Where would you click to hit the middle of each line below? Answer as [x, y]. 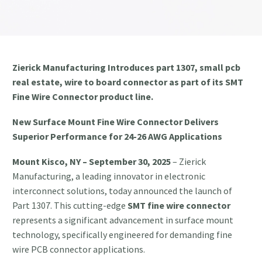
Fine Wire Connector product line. [83, 97]
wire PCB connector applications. [79, 249]
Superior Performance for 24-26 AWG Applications [117, 136]
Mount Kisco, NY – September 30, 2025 [92, 161]
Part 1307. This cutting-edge [70, 205]
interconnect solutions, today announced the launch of [122, 190]
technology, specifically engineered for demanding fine [122, 234]
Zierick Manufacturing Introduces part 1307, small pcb [126, 68]
